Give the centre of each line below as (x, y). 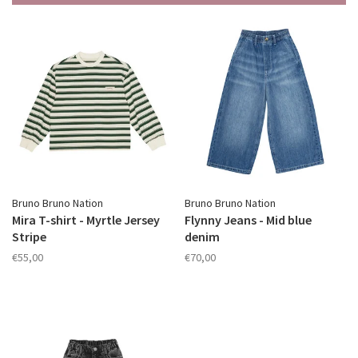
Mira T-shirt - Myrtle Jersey (86, 220)
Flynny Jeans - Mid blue (248, 220)
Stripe (29, 237)
